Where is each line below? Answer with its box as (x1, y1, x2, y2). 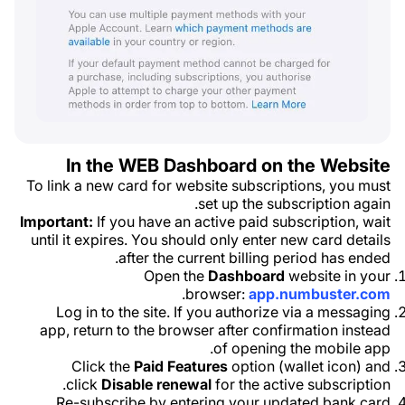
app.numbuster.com (249, 284, 391, 303)
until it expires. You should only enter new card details (31, 230, 391, 249)
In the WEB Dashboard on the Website (66, 154, 391, 176)
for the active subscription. (212, 374, 391, 393)
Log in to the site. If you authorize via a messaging (56, 302, 391, 321)
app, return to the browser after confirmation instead (40, 320, 391, 339)
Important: (20, 212, 93, 231)
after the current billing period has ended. (118, 248, 391, 267)
